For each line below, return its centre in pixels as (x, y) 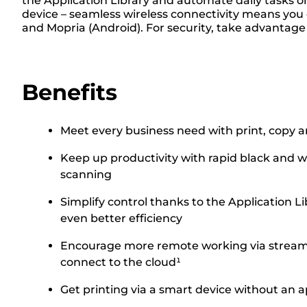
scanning (86, 174)
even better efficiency (121, 218)
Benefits (70, 92)
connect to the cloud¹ (121, 262)
